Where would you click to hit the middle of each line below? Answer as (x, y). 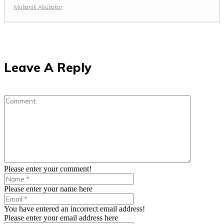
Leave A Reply (48, 67)
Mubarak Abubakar (38, 7)
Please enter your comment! (48, 168)
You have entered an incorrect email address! (74, 208)
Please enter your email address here (61, 217)
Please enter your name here (48, 188)
